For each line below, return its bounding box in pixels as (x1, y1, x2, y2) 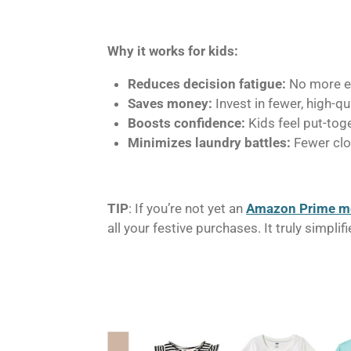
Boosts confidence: (127, 114, 245, 131)
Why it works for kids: (107, 42, 238, 59)
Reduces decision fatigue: (127, 75, 286, 92)
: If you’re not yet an (128, 200, 246, 216)
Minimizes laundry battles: (127, 134, 291, 150)
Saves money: (127, 95, 212, 111)
